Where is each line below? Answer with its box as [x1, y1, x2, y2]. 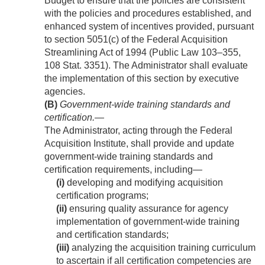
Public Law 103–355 [152, 47, 238, 58]
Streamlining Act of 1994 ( [44, 47, 152, 58]
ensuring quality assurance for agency [67, 203, 228, 214]
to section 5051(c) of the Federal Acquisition [44, 34, 228, 45]
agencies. [44, 86, 85, 97]
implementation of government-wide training [56, 216, 240, 227]
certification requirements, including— [44, 164, 202, 175]
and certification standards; [56, 230, 169, 240]
